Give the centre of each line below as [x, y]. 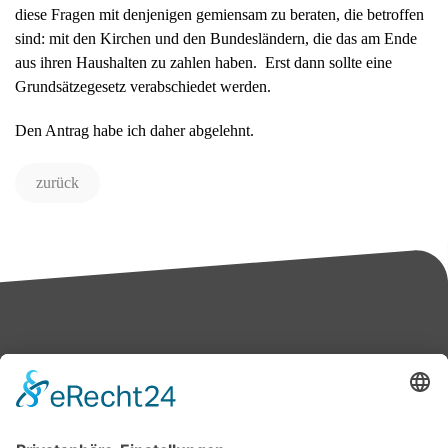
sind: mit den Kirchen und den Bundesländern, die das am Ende [216, 39]
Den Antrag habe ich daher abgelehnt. [134, 131]
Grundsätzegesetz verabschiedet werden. [143, 87]
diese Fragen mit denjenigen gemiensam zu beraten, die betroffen [219, 15]
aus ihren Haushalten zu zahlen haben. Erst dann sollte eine [203, 63]
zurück [57, 183]
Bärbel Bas [224, 422]
